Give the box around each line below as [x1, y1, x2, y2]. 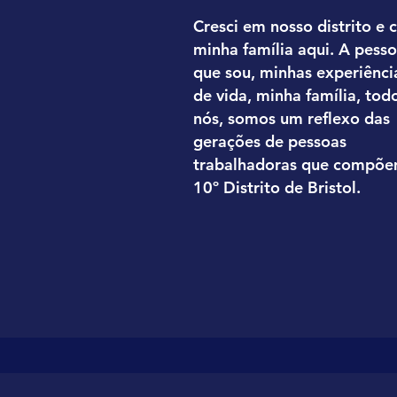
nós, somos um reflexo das [192, 108, 390, 128]
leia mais [263, 249, 327, 265]
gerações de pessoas [192, 131, 346, 152]
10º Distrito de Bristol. [192, 177, 361, 198]
